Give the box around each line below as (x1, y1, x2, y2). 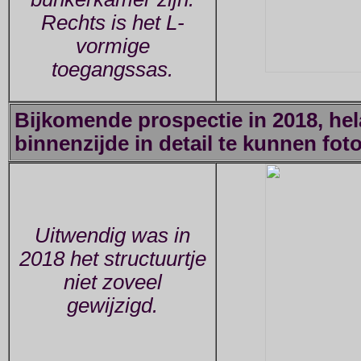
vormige (75, 35, 150, 58)
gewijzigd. (67, 294, 158, 317)
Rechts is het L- (40, 11, 185, 35)
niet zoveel (63, 271, 162, 294)
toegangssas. (52, 58, 173, 81)
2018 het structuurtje (19, 247, 206, 271)
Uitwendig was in (35, 224, 190, 247)
